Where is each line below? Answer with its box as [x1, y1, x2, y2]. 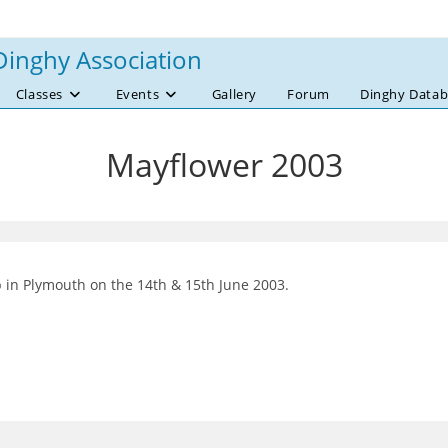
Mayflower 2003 [105, 143, 343, 186]
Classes [15, 85, 63, 103]
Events [115, 85, 160, 103]
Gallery [211, 85, 257, 103]
